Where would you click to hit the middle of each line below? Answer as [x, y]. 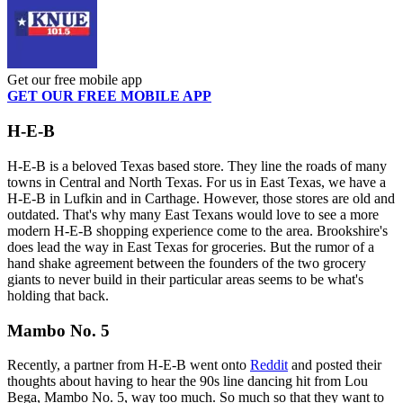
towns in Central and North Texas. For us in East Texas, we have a [197, 182]
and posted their [335, 365]
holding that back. [58, 295]
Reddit [269, 365]
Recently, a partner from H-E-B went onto [129, 365]
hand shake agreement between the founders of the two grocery [187, 263]
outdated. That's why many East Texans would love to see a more [193, 214]
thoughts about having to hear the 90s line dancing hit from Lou [188, 381]
